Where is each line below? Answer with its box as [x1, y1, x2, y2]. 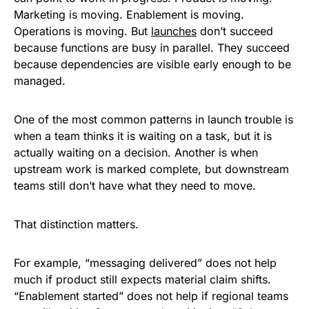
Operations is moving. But [14, 24, 151, 39]
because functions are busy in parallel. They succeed [14, 41, 290, 55]
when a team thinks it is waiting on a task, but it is [14, 129, 272, 143]
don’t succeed [197, 24, 273, 39]
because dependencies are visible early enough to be [14, 57, 291, 72]
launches [151, 24, 197, 39]
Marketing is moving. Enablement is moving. [14, 8, 244, 22]
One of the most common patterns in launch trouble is [14, 112, 293, 127]
